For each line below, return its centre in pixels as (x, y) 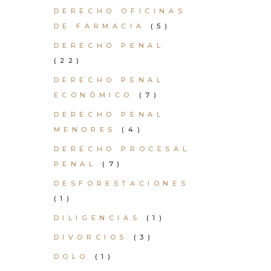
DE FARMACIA (99, 26)
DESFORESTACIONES (121, 183)
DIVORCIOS (90, 237)
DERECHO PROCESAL (122, 149)
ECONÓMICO (93, 95)
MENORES (85, 129)
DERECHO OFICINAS (120, 11)
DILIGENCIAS (97, 218)
